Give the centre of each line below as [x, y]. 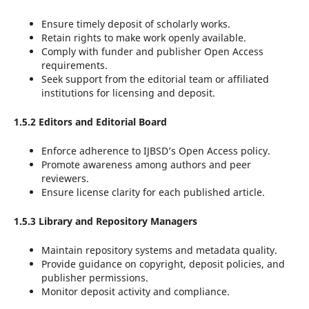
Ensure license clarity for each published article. [153, 192]
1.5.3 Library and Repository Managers [105, 221]
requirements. [74, 66]
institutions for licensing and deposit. [128, 93]
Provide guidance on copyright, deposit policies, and [163, 264]
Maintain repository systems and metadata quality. [159, 250]
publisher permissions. [94, 278]
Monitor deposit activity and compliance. [135, 292]
